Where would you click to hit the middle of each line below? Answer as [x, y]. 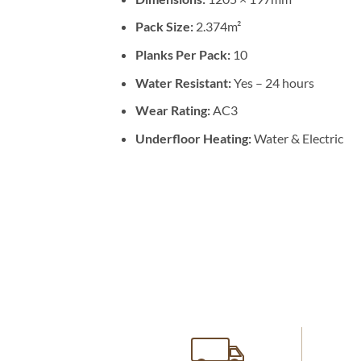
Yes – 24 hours [272, 82]
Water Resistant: [183, 82]
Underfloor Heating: [193, 138]
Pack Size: [164, 27]
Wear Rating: [172, 110]
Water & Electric [297, 138]
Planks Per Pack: [183, 54]
